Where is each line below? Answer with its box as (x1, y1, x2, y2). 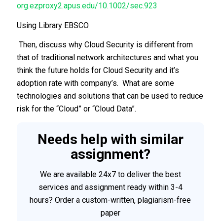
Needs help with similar (37, 131, 184, 147)
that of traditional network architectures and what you (16, 53, 198, 63)
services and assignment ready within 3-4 (38, 183, 183, 192)
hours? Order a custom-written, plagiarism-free (30, 195, 191, 205)
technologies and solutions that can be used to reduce (16, 91, 203, 101)
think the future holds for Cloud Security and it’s (16, 66, 179, 75)
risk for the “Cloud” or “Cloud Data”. (16, 104, 136, 114)
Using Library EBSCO (16, 20, 89, 30)
